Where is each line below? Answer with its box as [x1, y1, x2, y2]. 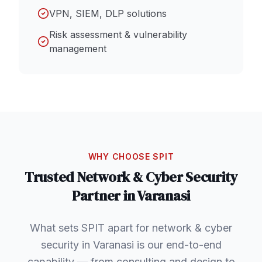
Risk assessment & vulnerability [49, 28, 187, 40]
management [49, 42, 106, 54]
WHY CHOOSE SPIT [88, 151, 174, 161]
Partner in [71, 185, 137, 205]
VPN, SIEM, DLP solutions [49, 7, 167, 19]
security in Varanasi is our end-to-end [40, 238, 222, 251]
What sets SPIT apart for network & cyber [30, 221, 232, 234]
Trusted [24, 167, 77, 187]
